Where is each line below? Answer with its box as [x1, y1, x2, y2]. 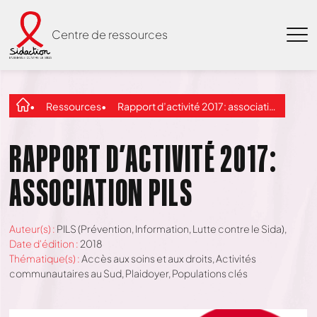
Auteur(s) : [9, 222, 57, 235]
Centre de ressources [52, 27, 168, 42]
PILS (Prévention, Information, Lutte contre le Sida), [57, 222, 287, 235]
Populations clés [172, 267, 248, 279]
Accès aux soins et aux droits [81, 252, 213, 265]
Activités [216, 252, 257, 265]
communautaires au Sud [9, 267, 122, 279]
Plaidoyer [125, 267, 169, 279]
